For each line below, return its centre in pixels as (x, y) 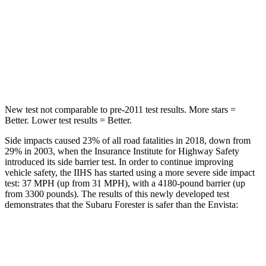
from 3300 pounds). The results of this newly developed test (117, 194)
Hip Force (90, 71)
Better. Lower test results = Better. (68, 120)
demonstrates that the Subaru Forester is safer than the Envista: (121, 204)
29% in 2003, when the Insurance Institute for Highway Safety (122, 151)
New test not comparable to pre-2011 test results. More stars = (120, 109)
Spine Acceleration (90, 44)
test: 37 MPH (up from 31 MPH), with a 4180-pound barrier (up (125, 183)
